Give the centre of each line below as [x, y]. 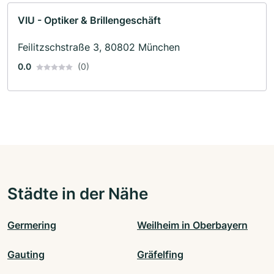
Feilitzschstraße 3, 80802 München [99, 47]
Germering [32, 225]
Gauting [26, 254]
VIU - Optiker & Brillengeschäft [89, 20]
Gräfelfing [160, 254]
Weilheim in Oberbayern [192, 225]
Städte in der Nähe [78, 193]
